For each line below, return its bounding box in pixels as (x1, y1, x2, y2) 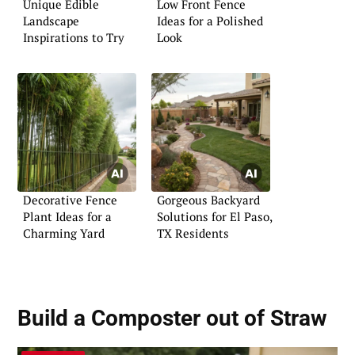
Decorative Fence (23, 192, 117, 208)
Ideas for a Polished (157, 12, 263, 29)
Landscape (23, 12, 79, 29)
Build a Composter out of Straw (17, 305, 327, 332)
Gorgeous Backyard (157, 192, 260, 208)
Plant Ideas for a (23, 208, 112, 225)
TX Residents (157, 225, 229, 242)
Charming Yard (23, 225, 105, 242)
